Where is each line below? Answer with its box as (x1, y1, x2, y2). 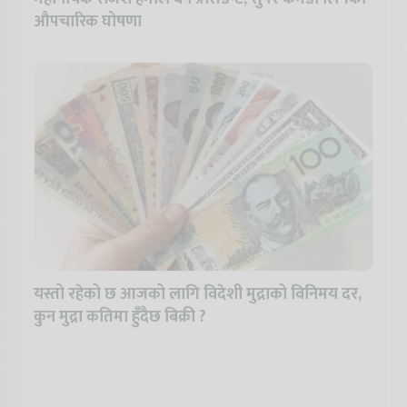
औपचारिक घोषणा (34, 8, 142, 36)
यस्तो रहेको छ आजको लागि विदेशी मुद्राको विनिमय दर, (34, 281, 362, 309)
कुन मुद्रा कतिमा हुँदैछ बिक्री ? (34, 303, 206, 332)
